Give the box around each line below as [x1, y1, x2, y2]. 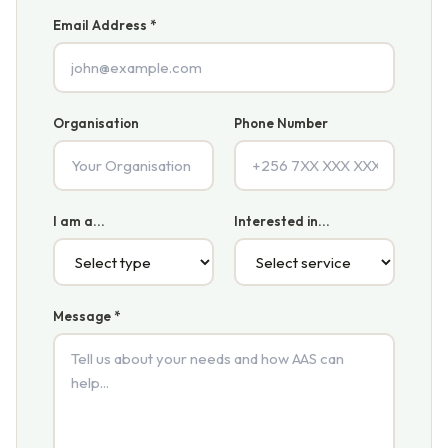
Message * [53, 308, 120, 324]
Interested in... [234, 213, 330, 229]
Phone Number [234, 115, 328, 131]
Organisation [53, 115, 139, 131]
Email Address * [53, 17, 156, 33]
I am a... [53, 213, 105, 229]
